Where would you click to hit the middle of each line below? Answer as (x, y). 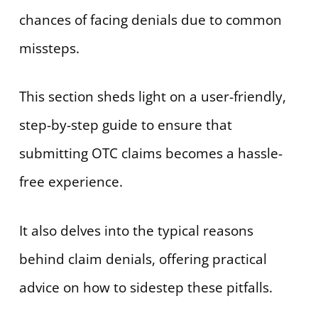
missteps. (49, 48)
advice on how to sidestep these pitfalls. (146, 287)
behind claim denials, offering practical (143, 259)
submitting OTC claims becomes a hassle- (150, 154)
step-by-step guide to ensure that (125, 125)
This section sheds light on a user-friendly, (152, 97)
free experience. (71, 182)
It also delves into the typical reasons (136, 230)
